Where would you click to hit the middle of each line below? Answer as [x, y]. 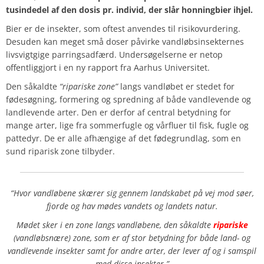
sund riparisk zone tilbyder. [60, 151]
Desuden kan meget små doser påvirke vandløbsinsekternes [125, 42]
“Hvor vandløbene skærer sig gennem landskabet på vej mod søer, [132, 193]
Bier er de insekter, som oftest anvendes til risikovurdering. [123, 29]
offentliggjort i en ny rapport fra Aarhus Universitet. [108, 68]
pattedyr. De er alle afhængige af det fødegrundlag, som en [123, 138]
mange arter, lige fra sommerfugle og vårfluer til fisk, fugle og [127, 126]
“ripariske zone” [89, 87]
